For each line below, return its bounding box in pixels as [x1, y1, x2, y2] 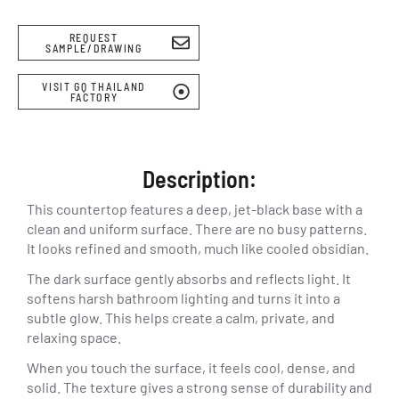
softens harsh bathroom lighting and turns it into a [27, 289, 340, 306]
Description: [142, 165, 256, 192]
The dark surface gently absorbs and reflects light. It [27, 270, 351, 287]
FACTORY [69, 91, 118, 103]
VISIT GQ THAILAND [42, 80, 147, 93]
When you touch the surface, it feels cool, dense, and [27, 359, 355, 376]
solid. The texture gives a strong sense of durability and [27, 379, 372, 395]
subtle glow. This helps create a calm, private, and [27, 309, 335, 326]
